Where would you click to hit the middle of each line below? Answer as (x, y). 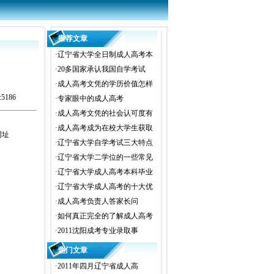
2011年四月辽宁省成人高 (98, 266)
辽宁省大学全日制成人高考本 (105, 54)
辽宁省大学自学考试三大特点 (105, 143)
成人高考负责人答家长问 (98, 201)
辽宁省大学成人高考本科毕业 (105, 172)
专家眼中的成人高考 (91, 98)
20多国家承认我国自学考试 (102, 69)
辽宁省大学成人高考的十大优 (105, 187)
